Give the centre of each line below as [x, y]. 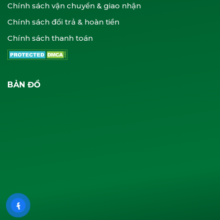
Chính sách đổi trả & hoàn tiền [63, 22]
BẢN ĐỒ [24, 84]
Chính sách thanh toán [50, 38]
